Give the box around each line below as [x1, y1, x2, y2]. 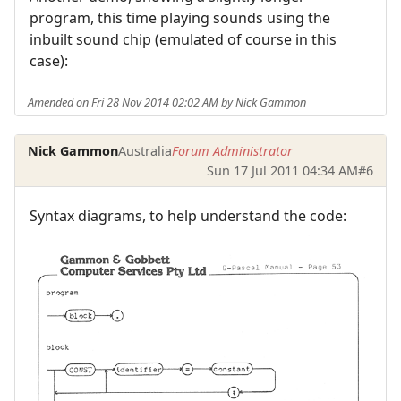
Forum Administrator [172, 141, 294, 159]
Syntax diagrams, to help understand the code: [30, 205, 346, 226]
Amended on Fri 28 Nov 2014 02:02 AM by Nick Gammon [28, 94, 307, 111]
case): [30, 50, 68, 71]
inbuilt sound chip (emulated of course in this [30, 29, 337, 49]
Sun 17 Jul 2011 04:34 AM [206, 161, 358, 179]
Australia [118, 141, 173, 159]
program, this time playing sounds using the [30, 7, 330, 28]
